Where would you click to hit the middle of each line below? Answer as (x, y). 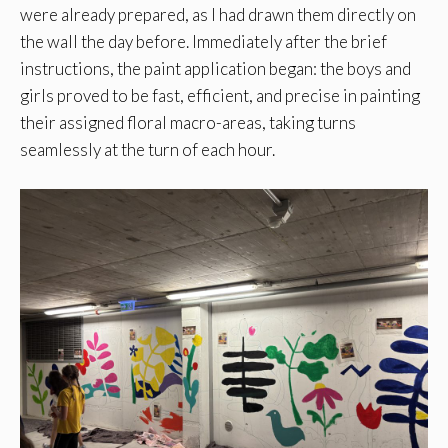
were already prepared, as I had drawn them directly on (218, 15)
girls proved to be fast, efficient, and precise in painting (220, 96)
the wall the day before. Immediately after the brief (203, 42)
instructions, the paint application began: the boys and (215, 69)
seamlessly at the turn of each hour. (147, 150)
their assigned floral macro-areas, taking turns (188, 123)
